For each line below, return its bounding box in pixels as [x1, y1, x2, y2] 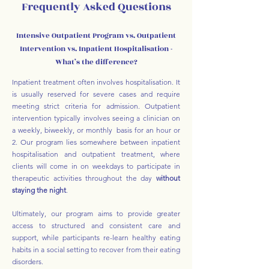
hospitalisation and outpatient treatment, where [12, 150, 180, 159]
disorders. [12, 257, 45, 266]
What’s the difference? [55, 56, 138, 67]
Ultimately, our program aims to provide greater [12, 209, 180, 218]
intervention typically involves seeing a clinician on [12, 113, 180, 122]
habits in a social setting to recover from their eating [12, 245, 180, 254]
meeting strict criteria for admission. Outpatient [12, 101, 180, 110]
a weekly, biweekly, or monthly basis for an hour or [12, 125, 180, 134]
